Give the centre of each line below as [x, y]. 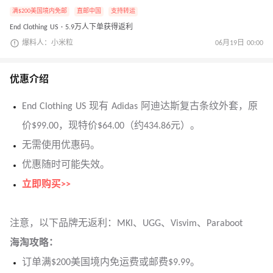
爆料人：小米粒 [48, 44]
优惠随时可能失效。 [66, 165]
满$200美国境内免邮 [40, 12]
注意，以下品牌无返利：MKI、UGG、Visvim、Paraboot [126, 224]
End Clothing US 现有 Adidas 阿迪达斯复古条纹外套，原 [140, 107]
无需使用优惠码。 [61, 146]
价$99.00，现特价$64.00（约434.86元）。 [111, 126]
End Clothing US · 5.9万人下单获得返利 [71, 28]
